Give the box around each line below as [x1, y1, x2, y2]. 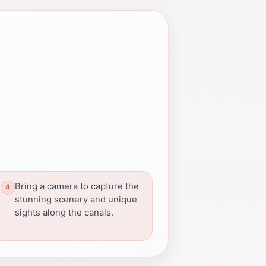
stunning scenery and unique [15, 194, 137, 205]
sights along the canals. [15, 207, 113, 218]
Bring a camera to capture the [15, 180, 139, 192]
